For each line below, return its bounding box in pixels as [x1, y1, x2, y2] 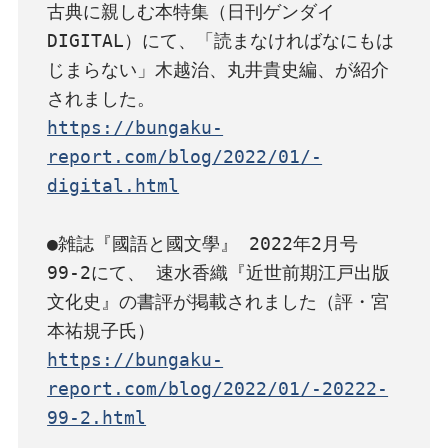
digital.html [47, 174, 180, 196]
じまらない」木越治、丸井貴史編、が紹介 [47, 58, 390, 80]
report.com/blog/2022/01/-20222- [47, 377, 389, 399]
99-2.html [47, 406, 147, 428]
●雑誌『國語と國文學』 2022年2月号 [47, 232, 359, 254]
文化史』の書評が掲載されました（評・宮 [47, 290, 390, 312]
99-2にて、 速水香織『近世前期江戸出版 [47, 261, 391, 283]
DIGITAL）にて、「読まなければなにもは [47, 29, 395, 51]
